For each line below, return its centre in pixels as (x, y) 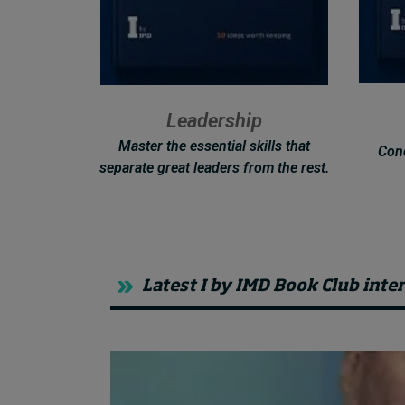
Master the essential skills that (214, 146)
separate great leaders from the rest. (214, 168)
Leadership (214, 121)
